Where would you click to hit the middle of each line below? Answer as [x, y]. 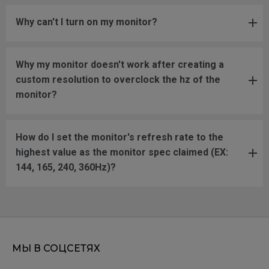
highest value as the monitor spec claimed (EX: [122, 152]
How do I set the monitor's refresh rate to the [119, 137]
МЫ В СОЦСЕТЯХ [56, 248]
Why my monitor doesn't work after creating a [120, 64]
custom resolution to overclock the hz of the [118, 79]
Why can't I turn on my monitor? [86, 22]
